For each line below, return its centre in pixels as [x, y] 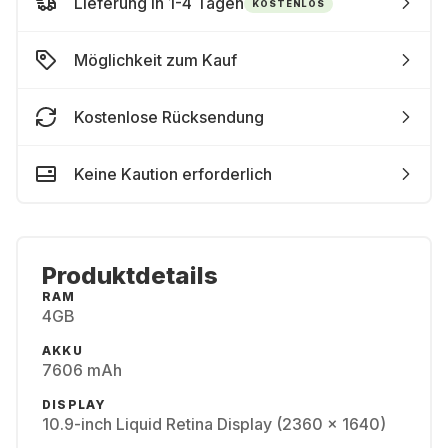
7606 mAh [82, 370]
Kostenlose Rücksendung [169, 117]
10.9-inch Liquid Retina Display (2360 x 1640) [214, 424]
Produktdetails [130, 275]
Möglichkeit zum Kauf [155, 60]
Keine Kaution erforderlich [173, 174]
